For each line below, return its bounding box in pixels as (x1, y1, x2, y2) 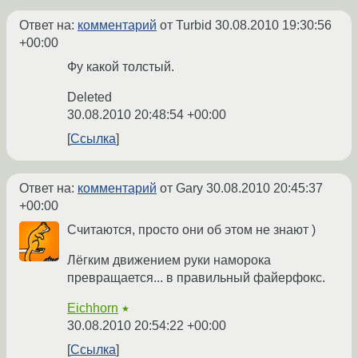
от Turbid (157, 18, 215, 33)
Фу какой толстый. (67, 60, 174, 74)
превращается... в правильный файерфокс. (67, 271, 325, 285)
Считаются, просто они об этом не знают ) (67, 223, 316, 237)
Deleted (67, 90, 112, 105)
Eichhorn (67, 301, 118, 316)
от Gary (157, 181, 206, 196)
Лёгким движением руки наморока (67, 253, 271, 268)
